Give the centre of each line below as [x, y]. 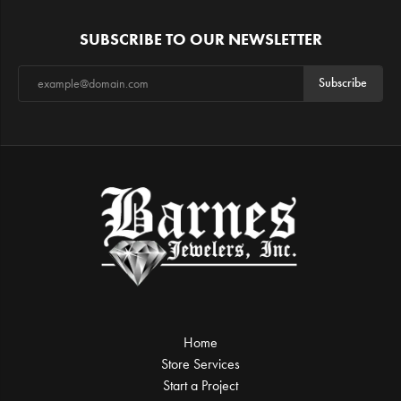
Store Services [200, 363]
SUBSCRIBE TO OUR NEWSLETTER [200, 39]
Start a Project [200, 385]
